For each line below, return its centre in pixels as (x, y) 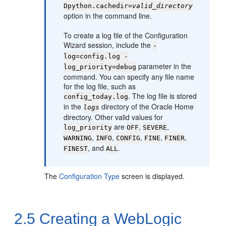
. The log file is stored (163, 96)
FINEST (76, 149)
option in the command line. (108, 16)
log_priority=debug (100, 67)
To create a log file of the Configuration (126, 35)
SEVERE (155, 127)
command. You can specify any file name (129, 77)
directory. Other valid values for (114, 117)
